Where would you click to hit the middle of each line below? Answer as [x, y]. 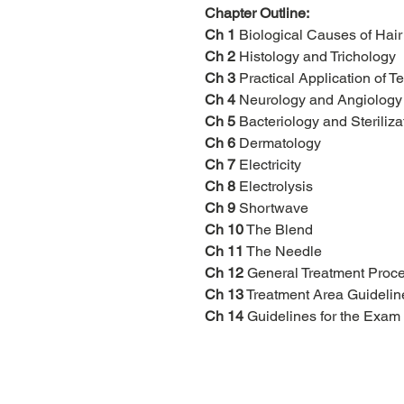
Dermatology [278, 143]
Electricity [268, 165]
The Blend [278, 230]
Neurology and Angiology [319, 100]
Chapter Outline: [257, 14]
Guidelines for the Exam [322, 317]
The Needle [283, 252]
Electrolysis [274, 187]
